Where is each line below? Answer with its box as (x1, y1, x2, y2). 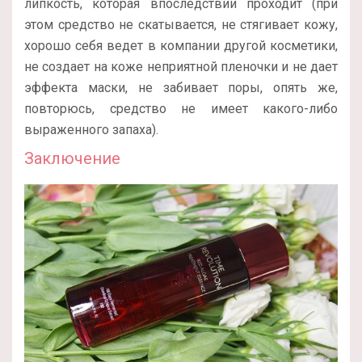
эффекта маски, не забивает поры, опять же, (24, 79, 338, 95)
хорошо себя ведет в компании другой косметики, (24, 37, 338, 53)
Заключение (24, 148, 120, 168)
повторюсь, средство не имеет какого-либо (24, 100, 338, 116)
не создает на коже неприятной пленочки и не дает (24, 58, 338, 74)
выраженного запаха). (24, 121, 158, 137)
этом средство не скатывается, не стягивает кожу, (24, 16, 338, 32)
